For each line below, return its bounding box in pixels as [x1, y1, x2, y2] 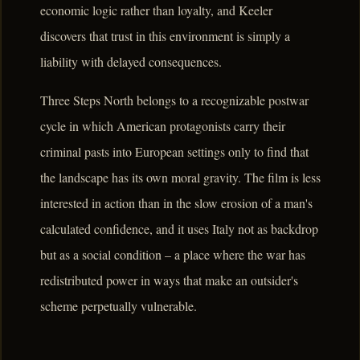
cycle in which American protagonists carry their [40, 117, 285, 135]
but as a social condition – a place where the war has [40, 246, 305, 264]
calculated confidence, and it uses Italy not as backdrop [40, 220, 318, 238]
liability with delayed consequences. [40, 53, 222, 71]
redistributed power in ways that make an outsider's [40, 272, 298, 289]
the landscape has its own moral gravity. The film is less [40, 169, 321, 186]
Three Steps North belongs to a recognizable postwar [40, 92, 309, 109]
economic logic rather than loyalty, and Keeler [40, 2, 272, 19]
